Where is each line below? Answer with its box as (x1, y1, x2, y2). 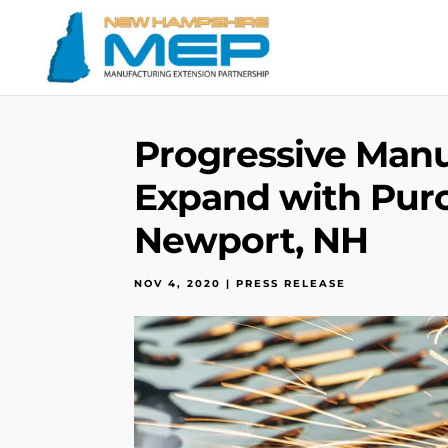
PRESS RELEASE (236, 277, 347, 290)
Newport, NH (134, 218, 369, 262)
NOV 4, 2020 (134, 277, 222, 290)
